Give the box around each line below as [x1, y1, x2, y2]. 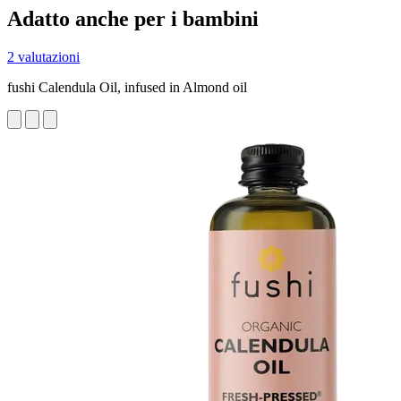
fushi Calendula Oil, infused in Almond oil [7, 79, 247, 95]
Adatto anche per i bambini [7, 6, 259, 30]
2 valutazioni [7, 48, 80, 64]
